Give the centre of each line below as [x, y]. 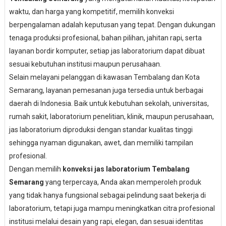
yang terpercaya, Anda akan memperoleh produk [122, 182]
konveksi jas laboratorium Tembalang [126, 169]
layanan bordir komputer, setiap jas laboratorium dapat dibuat [107, 51]
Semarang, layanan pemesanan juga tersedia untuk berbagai [106, 90]
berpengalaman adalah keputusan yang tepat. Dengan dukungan [112, 25]
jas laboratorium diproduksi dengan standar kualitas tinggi [101, 130]
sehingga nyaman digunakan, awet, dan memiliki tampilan [101, 143]
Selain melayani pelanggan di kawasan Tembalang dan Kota [104, 77]
